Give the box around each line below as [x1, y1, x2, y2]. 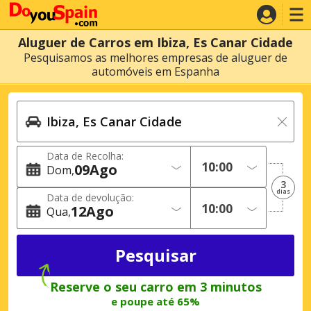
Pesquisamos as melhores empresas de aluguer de [24, 50, 287, 65]
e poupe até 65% [111, 294, 200, 308]
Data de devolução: [47, 191, 134, 204]
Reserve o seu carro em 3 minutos [49, 278, 262, 295]
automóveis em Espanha [92, 64, 219, 79]
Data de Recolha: [47, 149, 124, 162]
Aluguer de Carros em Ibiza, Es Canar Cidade [18, 34, 293, 51]
